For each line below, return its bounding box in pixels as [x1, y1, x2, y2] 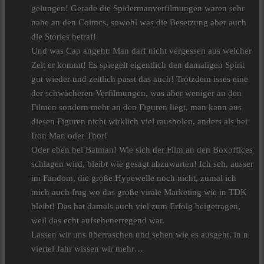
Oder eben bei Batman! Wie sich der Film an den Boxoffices [31, 145, 253, 155]
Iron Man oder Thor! [31, 131, 107, 141]
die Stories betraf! [31, 32, 96, 42]
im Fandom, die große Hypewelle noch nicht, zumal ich [31, 173, 236, 183]
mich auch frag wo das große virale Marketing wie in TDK [31, 187, 247, 197]
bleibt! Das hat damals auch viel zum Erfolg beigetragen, [31, 202, 240, 212]
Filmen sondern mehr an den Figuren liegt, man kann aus [31, 103, 242, 113]
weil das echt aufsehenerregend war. [31, 216, 164, 226]
